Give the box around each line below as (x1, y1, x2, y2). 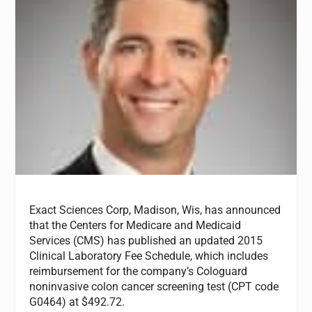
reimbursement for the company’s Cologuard (29, 264, 248, 278)
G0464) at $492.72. (29, 295, 125, 309)
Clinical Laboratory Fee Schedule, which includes (29, 249, 269, 263)
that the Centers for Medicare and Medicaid (29, 218, 242, 232)
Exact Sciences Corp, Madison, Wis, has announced (29, 203, 281, 217)
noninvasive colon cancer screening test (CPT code (29, 279, 279, 293)
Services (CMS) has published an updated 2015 (29, 233, 263, 247)
